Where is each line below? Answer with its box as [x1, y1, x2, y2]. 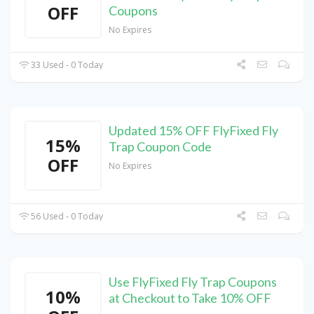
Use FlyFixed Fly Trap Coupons [109, 274, 277, 290]
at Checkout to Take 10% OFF [109, 290, 271, 306]
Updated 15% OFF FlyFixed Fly [109, 123, 278, 139]
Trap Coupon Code [109, 139, 212, 155]
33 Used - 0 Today [29, 59, 104, 71]
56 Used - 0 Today [29, 210, 104, 223]
